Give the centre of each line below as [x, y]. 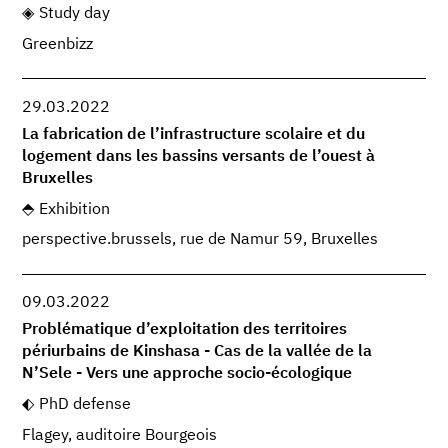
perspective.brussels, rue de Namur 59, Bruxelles [200, 240]
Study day [74, 14]
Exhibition [74, 209]
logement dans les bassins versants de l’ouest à [199, 156]
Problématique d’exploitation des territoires [185, 329]
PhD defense [84, 404]
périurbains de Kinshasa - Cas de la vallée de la [197, 351]
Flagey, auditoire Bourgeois [120, 435]
